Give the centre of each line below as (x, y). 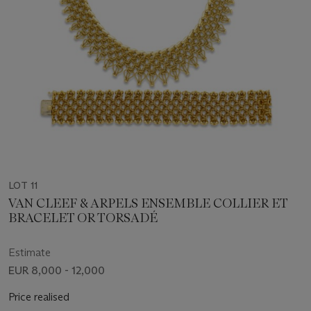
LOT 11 (23, 185)
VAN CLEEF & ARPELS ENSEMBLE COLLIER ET (148, 203)
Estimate (30, 252)
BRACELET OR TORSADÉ (83, 218)
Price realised (39, 296)
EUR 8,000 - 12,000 (57, 270)
